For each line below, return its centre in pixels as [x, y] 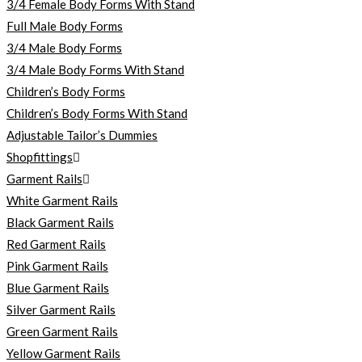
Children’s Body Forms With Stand [97, 113]
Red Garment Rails [56, 244]
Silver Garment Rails [61, 309]
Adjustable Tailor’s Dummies [82, 135]
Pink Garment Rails [57, 266]
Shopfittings [40, 157]
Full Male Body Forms [65, 26]
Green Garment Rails [62, 331]
